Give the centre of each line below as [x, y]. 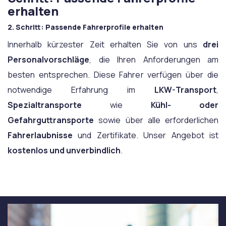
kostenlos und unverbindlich [64, 150]
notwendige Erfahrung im [81, 90]
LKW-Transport [185, 90]
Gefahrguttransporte [51, 120]
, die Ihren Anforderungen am [154, 60]
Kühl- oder [185, 105]
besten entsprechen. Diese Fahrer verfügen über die [113, 75]
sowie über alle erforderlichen [156, 120]
